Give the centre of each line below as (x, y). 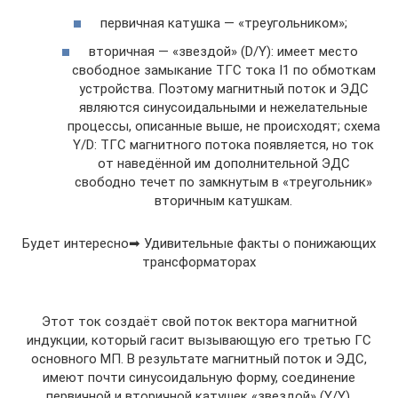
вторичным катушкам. (223, 200)
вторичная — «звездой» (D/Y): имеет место (223, 51)
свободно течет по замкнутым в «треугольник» (223, 182)
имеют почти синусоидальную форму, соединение (199, 377)
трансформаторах (199, 262)
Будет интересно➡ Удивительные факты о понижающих (199, 243)
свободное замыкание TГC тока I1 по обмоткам (223, 70)
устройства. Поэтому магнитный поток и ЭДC (223, 88)
